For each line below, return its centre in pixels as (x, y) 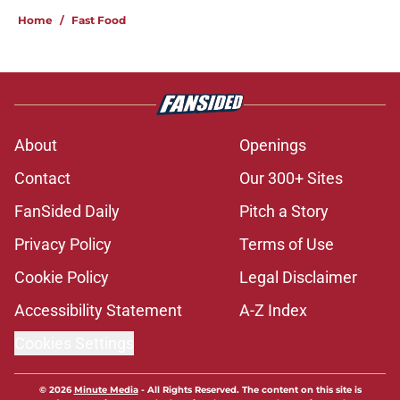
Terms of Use (287, 245)
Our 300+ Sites (291, 179)
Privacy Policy (63, 245)
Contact (42, 179)
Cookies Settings (74, 344)
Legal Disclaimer (298, 278)
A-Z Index (273, 311)
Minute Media (106, 390)
